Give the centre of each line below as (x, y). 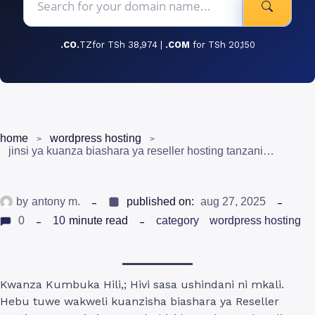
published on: (160, 202)
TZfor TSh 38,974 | (122, 44)
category (178, 221)
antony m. (56, 202)
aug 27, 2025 (233, 202)
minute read (98, 221)
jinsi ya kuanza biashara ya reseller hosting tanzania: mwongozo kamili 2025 (269, 150)
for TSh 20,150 (224, 44)
